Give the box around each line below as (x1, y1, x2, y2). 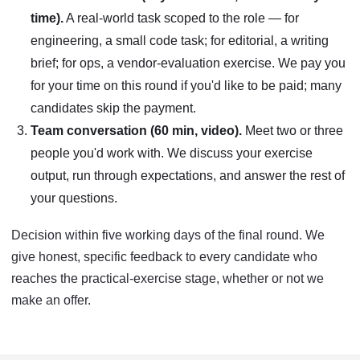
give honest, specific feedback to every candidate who (11, 250, 317, 264)
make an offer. (11, 293, 91, 307)
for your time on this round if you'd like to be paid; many (31, 79, 342, 92)
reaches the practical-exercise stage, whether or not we (11, 272, 324, 285)
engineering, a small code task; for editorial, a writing (31, 34, 329, 47)
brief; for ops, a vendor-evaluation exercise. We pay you (31, 56, 346, 70)
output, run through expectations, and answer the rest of (31, 169, 345, 182)
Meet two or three (242, 124, 343, 137)
